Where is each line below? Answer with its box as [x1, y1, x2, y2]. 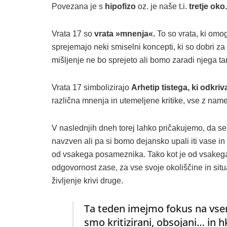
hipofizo [105, 2, 136, 11]
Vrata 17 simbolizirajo [52, 83, 131, 92]
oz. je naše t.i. [136, 2, 189, 11]
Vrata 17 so [52, 29, 94, 38]
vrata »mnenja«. [94, 29, 155, 38]
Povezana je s [52, 2, 105, 11]
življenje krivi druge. [52, 176, 123, 185]
